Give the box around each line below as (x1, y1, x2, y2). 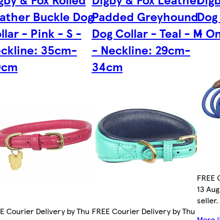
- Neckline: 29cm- (91, 41, 191, 58)
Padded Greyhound (91, 8, 198, 25)
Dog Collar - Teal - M (91, 25, 202, 42)
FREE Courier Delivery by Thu (91, 205, 195, 217)
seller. (197, 194, 219, 206)
